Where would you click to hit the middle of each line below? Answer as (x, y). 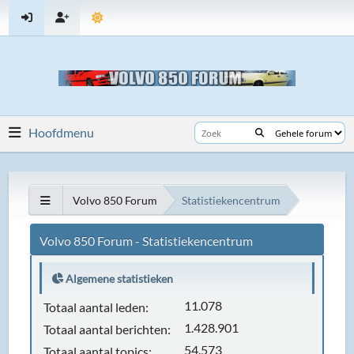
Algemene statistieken (119, 279)
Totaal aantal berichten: (107, 329)
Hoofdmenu (62, 132)
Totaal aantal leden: (96, 307)
